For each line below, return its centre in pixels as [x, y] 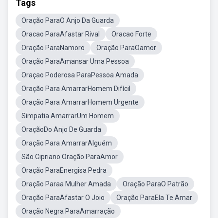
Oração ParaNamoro [53, 48]
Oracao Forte [131, 34]
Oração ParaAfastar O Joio [63, 198]
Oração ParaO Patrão [155, 184]
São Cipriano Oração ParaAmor [70, 157]
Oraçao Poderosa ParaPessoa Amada [80, 75]
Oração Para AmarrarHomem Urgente [80, 102]
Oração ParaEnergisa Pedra [64, 170]
